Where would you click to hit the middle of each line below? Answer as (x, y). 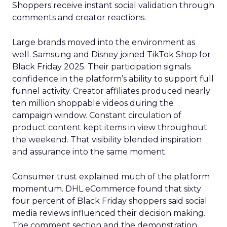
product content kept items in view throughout (110, 127)
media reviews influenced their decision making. (109, 213)
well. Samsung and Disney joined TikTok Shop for (111, 54)
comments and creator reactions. (79, 17)
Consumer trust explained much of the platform (111, 177)
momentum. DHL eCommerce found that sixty (107, 189)
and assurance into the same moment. (89, 152)
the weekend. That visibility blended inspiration (107, 140)
